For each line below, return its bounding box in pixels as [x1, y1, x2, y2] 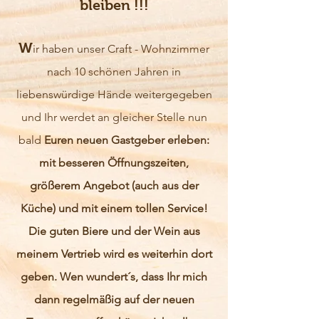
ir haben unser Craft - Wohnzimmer [33, 42, 209, 56]
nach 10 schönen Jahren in [47, 65, 181, 78]
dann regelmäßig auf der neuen [33, 293, 194, 306]
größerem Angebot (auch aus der [29, 179, 199, 192]
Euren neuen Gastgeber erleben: [44, 133, 209, 147]
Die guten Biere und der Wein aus [28, 224, 200, 238]
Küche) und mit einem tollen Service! [20, 202, 208, 215]
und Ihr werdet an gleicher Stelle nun [21, 110, 207, 124]
